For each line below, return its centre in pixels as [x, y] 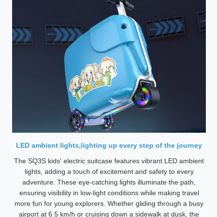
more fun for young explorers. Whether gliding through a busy [109, 203]
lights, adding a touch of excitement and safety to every [109, 171]
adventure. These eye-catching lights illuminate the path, [109, 182]
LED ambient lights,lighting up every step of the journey [109, 145]
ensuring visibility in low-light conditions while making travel [109, 193]
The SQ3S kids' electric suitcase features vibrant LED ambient [109, 161]
